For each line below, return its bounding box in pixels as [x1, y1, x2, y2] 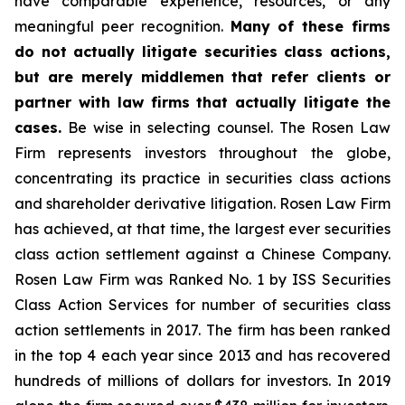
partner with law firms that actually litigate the [14, 93, 391, 111]
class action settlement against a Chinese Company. [14, 245, 391, 263]
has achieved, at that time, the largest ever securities [14, 220, 391, 238]
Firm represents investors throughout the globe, [14, 144, 391, 162]
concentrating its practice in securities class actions [14, 169, 391, 187]
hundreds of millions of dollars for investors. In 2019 [14, 372, 391, 390]
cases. [14, 118, 61, 137]
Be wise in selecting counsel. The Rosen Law [61, 118, 391, 137]
